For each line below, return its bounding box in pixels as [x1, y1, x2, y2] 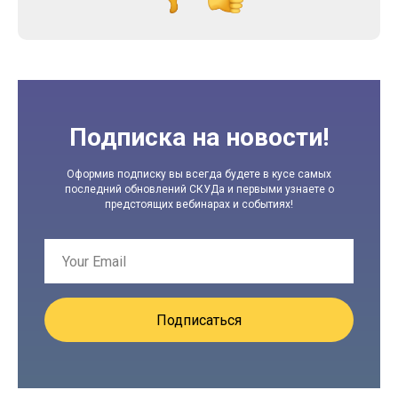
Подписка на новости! [69, 123, 329, 152]
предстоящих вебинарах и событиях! [105, 198, 293, 211]
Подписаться [156, 311, 242, 329]
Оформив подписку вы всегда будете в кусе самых [67, 168, 331, 180]
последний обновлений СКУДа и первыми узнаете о [64, 183, 334, 195]
